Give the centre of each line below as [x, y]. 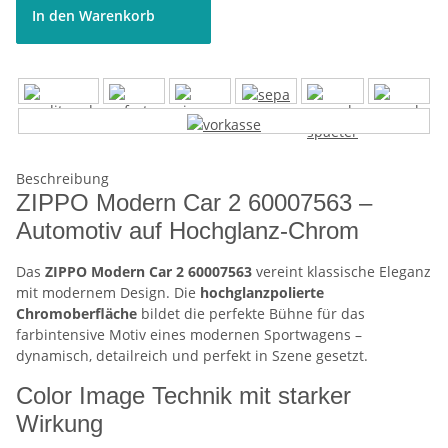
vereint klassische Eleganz [341, 272]
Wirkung [59, 424]
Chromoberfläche [76, 314]
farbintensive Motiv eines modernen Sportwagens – [189, 335]
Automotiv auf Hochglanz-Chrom [187, 231]
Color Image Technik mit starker [183, 396]
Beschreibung [62, 179]
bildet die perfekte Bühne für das [251, 314]
